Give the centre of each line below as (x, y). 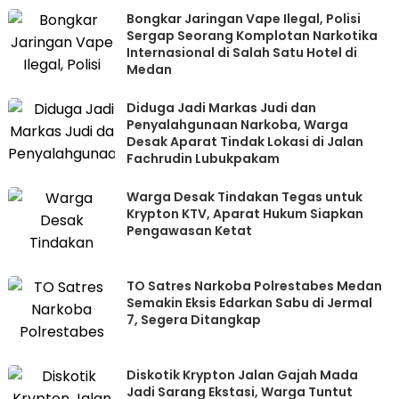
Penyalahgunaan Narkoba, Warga (238, 125)
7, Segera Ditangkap (194, 320)
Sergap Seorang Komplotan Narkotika (252, 36)
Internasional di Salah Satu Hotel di (242, 53)
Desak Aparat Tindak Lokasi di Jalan (245, 142)
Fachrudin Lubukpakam (204, 159)
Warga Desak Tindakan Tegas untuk (245, 197)
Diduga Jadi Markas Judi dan (222, 108)
